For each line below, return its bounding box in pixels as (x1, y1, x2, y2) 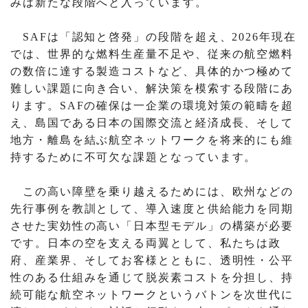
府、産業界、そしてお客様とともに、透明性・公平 (10, 254, 294, 267)
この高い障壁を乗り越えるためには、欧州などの (10, 186, 294, 198)
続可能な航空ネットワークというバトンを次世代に (10, 289, 294, 301)
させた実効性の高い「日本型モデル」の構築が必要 (10, 220, 294, 232)
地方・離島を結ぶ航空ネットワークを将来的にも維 (10, 134, 294, 146)
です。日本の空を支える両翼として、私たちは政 (10, 237, 282, 250)
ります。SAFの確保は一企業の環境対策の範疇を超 (10, 100, 294, 112)
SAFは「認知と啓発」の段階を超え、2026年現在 (10, 31, 296, 43)
